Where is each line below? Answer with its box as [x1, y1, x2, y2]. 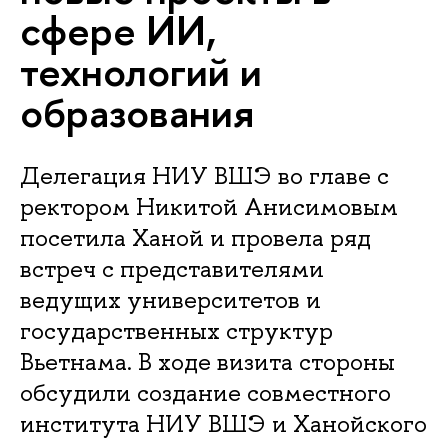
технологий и [20, 43, 262, 100]
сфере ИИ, [20, 2, 217, 59]
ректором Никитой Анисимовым [20, 191, 398, 223]
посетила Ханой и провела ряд [20, 222, 371, 254]
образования [20, 84, 254, 141]
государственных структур [20, 315, 333, 347]
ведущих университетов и [20, 284, 321, 316]
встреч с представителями [20, 253, 324, 285]
